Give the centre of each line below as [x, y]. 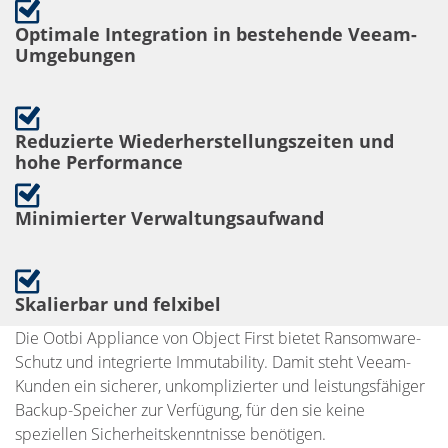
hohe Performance [99, 162]
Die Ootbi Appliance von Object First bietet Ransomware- [218, 338]
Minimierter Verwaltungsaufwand [169, 218]
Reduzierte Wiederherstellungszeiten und [204, 141]
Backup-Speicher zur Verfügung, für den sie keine [190, 410]
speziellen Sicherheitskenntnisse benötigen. [170, 434]
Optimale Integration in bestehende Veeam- [216, 34]
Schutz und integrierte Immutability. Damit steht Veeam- [213, 362]
